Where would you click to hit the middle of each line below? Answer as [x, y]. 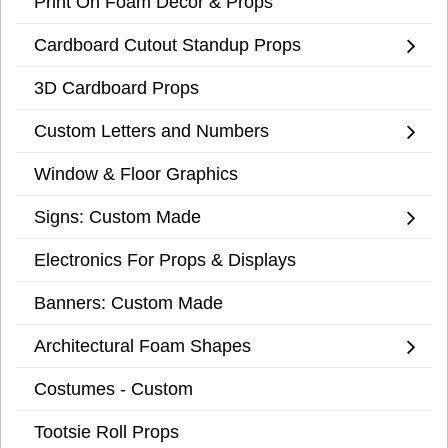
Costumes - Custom [113, 389]
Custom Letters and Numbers [151, 131]
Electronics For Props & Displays [165, 260]
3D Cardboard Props [116, 88]
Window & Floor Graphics [136, 174]
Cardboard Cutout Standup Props [167, 45]
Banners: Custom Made [128, 303]
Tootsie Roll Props [106, 432]
